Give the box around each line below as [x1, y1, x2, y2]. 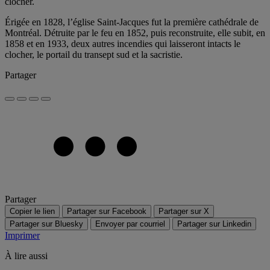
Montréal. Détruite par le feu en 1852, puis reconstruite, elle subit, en [5, 28, 265, 39]
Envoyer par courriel [95, 219, 165, 229]
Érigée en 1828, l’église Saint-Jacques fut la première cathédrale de [5, 17, 259, 28]
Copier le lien [10, 207, 55, 216]
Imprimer [5, 230, 40, 241]
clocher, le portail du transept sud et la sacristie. [5, 49, 183, 60]
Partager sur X [159, 207, 209, 216]
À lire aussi [5, 251, 48, 262]
